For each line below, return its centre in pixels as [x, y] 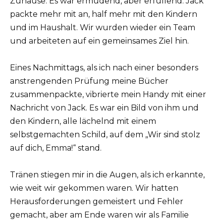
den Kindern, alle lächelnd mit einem [83, 121]
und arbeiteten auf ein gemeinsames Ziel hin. [99, 41]
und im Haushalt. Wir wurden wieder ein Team [103, 27]
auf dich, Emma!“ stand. [56, 148]
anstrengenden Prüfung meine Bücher [89, 81]
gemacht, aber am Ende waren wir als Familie [99, 215]
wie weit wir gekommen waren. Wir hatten [94, 188]
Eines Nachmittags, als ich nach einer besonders [104, 67]
